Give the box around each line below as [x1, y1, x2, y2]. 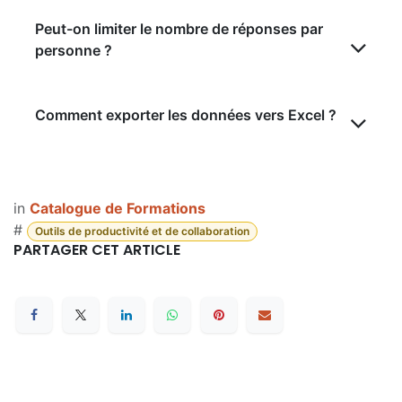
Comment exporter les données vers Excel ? [35, 106, 336, 125]
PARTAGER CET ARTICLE [13, 240, 180, 261]
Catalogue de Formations [30, 199, 205, 218]
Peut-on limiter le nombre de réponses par [35, 20, 323, 39]
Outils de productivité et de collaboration [34, 224, 249, 239]
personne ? [35, 41, 112, 60]
